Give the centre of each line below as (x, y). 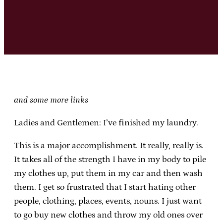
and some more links (51, 100)
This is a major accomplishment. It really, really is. (109, 145)
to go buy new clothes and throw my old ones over (108, 215)
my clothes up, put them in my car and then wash (108, 173)
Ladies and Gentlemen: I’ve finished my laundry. (106, 123)
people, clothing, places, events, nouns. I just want (108, 201)
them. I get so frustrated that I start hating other (105, 187)
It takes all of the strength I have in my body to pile (110, 159)
